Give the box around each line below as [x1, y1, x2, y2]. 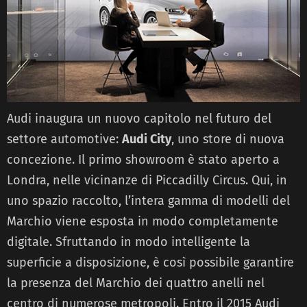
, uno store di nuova [171, 131, 284, 147]
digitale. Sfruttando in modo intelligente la [7, 234, 250, 249]
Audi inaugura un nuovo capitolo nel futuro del [7, 110, 271, 126]
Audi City [122, 131, 171, 147]
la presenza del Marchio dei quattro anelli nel [7, 275, 265, 291]
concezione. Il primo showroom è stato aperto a [7, 151, 280, 167]
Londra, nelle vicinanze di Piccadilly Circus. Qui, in [7, 172, 287, 188]
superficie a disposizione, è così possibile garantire [7, 254, 294, 270]
